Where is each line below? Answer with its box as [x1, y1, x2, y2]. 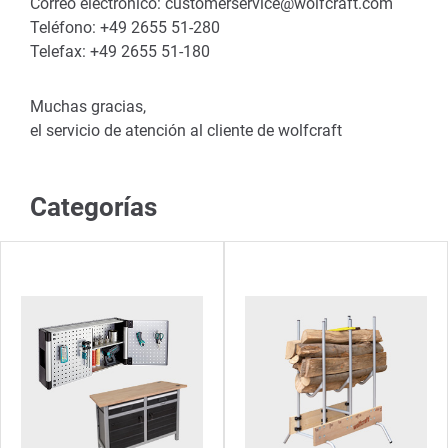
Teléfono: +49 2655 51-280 [30, 18, 220, 37]
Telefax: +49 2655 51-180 [30, 42, 210, 61]
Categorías [30, 192, 157, 222]
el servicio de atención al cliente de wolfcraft [30, 121, 342, 140]
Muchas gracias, [30, 97, 146, 116]
